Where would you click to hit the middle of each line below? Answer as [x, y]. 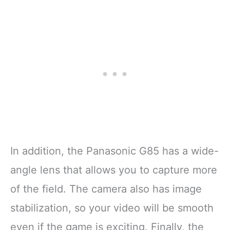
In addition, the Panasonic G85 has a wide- [114, 151]
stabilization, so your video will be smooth [112, 208]
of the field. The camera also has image [106, 189]
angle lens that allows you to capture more [114, 170]
